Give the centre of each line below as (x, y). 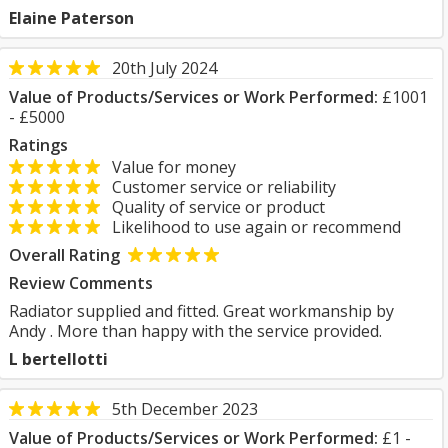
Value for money (168, 167)
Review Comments (81, 283)
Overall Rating (64, 255)
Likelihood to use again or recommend (250, 227)
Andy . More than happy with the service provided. (195, 331)
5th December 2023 (185, 409)
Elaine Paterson (71, 18)
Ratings (38, 145)
